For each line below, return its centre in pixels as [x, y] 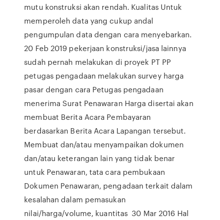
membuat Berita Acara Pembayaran [88, 117]
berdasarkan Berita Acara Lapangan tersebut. [105, 131]
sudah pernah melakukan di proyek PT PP [98, 62]
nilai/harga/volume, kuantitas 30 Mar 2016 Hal [106, 213]
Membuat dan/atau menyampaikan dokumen [104, 144]
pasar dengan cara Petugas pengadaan [94, 89]
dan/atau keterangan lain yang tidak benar [100, 158]
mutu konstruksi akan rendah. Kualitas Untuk [103, 7]
